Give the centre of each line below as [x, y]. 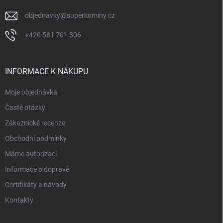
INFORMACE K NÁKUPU [47, 71]
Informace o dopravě [37, 169]
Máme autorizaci [31, 154]
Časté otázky [25, 108]
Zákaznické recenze [35, 123]
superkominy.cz [91, 15]
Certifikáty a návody [36, 185]
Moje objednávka [31, 92]
